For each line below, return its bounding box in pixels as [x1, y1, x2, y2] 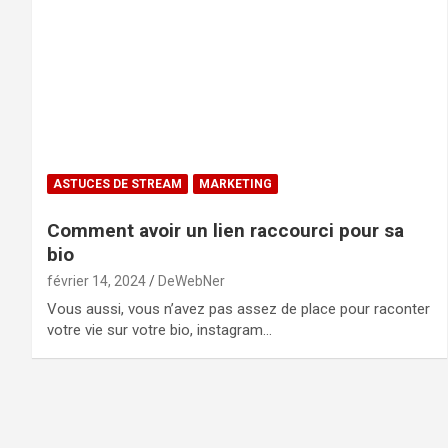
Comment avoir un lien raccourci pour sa [47, 219, 404, 243]
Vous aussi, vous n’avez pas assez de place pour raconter [47, 300, 430, 319]
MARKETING [199, 177, 272, 192]
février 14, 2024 [47, 273, 146, 290]
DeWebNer [158, 273, 225, 290]
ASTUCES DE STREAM [53, 177, 182, 192]
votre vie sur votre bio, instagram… [47, 321, 272, 340]
